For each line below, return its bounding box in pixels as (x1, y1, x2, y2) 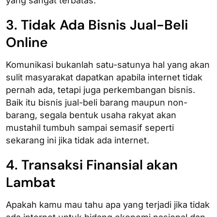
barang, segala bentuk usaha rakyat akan (6, 109, 176, 120)
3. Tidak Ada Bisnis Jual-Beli (6, 15, 188, 34)
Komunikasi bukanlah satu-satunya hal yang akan (6, 59, 210, 70)
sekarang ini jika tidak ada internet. (6, 135, 152, 145)
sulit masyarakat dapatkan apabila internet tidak (6, 72, 202, 82)
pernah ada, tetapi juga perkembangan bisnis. (6, 84, 195, 95)
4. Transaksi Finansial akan (6, 155, 178, 174)
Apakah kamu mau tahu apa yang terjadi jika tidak (6, 199, 210, 210)
